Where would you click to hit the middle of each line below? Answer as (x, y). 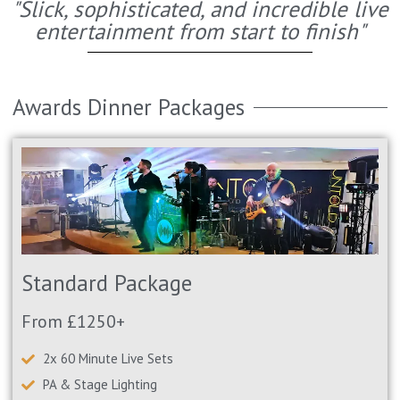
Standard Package (107, 283)
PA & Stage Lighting (100, 385)
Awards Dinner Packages (129, 108)
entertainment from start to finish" (200, 32)
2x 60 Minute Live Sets (108, 359)
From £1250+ (74, 322)
